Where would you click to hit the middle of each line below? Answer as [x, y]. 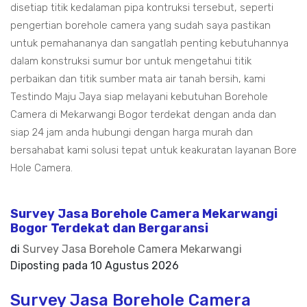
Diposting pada [50, 266]
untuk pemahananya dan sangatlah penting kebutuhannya [149, 43]
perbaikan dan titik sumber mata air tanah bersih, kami [138, 79]
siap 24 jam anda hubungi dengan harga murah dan [132, 132]
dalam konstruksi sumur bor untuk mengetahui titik [131, 61]
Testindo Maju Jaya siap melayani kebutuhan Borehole [139, 97]
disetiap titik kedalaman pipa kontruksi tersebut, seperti [142, 8]
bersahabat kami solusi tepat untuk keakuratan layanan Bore [153, 150]
